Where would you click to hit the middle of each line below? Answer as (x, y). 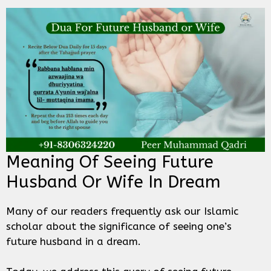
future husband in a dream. (73, 241)
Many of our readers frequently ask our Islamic (122, 211)
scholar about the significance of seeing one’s (119, 226)
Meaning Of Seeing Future (110, 162)
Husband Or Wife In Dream (116, 181)
